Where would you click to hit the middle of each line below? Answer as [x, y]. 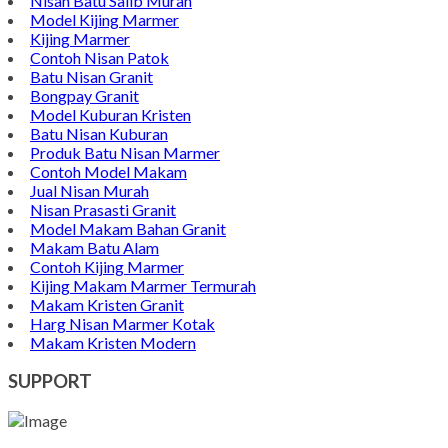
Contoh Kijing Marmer [107, 266]
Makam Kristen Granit [107, 304]
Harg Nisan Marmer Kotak [122, 323]
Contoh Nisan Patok [99, 57]
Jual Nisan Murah [89, 190]
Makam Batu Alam [94, 247]
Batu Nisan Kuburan [99, 133]
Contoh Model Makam [108, 171]
